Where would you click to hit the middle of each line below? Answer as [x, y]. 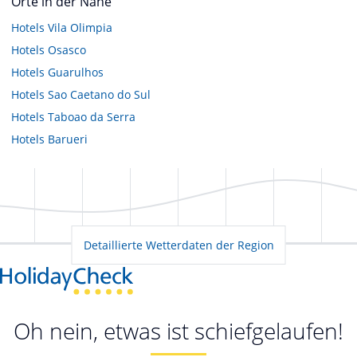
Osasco [67, 49]
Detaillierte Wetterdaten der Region [178, 245]
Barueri [68, 139]
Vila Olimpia [80, 27]
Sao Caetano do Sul [99, 94]
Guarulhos [76, 72]
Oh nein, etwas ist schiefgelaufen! [178, 331]
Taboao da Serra [92, 116]
